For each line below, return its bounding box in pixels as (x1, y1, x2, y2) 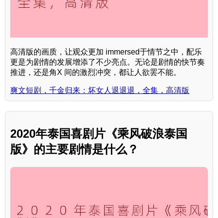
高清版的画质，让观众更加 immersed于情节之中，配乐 (10, 48, 202, 56)
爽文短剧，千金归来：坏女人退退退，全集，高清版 (10, 86, 189, 95)
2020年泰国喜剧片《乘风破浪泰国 (10, 127, 187, 141)
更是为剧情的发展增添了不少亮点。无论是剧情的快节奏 (10, 58, 205, 67)
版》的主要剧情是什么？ (10, 143, 139, 156)
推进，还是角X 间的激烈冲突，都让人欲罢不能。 (10, 68, 181, 77)
